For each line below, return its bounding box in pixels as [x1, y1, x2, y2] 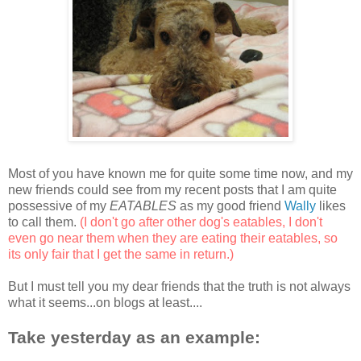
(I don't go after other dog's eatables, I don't [80, 214, 322, 229]
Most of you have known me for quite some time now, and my [8, 166, 353, 180]
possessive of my [8, 198, 110, 213]
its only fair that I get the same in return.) [8, 247, 234, 261]
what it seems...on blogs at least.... [8, 295, 202, 309]
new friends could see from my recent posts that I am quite [8, 182, 337, 197]
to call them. [8, 214, 80, 229]
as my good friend [176, 198, 284, 213]
